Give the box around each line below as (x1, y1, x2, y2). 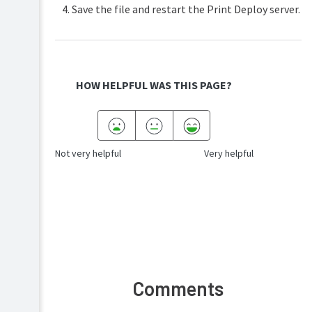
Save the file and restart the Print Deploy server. (71, 2, 300, 17)
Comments (132, 276, 224, 301)
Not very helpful (54, 147, 121, 160)
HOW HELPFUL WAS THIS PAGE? (76, 78, 233, 93)
